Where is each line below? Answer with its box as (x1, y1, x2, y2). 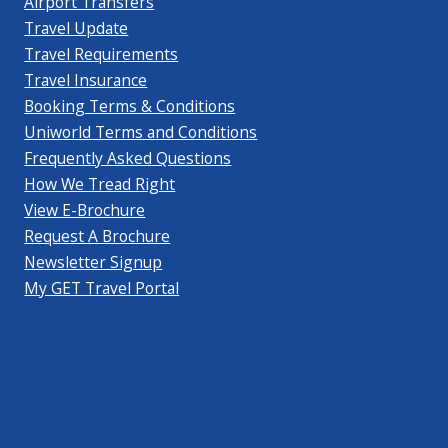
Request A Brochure (24, 224, 171, 247)
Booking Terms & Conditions (24, 94, 236, 117)
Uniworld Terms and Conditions (24, 120, 258, 143)
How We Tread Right (24, 172, 176, 195)
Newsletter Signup (24, 250, 163, 273)
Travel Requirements (24, 42, 179, 65)
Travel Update (24, 16, 129, 39)
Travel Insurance (24, 68, 148, 91)
